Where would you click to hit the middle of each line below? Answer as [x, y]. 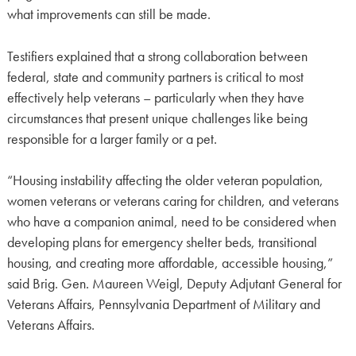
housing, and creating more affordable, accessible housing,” [170, 263]
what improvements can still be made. [108, 15]
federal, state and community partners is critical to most [155, 77]
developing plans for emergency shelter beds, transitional [162, 243]
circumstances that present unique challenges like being [157, 118]
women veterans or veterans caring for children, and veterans [172, 201]
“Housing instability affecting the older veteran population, [165, 181]
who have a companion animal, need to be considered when [171, 222]
